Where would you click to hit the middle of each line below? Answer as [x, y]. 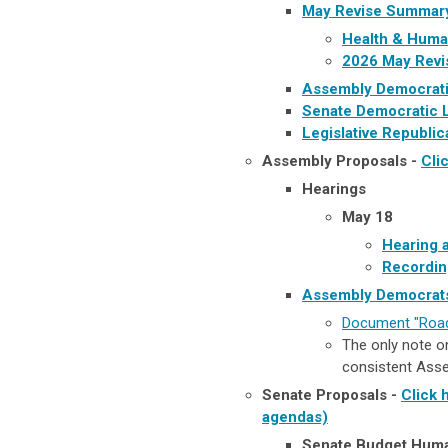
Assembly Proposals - [341, 160]
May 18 [367, 216]
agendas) [295, 416]
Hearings [334, 188]
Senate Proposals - [331, 394]
